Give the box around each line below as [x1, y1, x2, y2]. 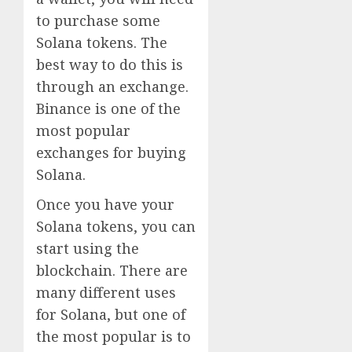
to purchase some [36, 10, 160, 30]
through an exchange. [36, 76, 189, 96]
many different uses [36, 282, 176, 302]
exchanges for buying [36, 142, 186, 162]
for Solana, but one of [36, 304, 185, 324]
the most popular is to [36, 326, 191, 346]
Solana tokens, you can [36, 216, 196, 236]
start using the [36, 238, 139, 258]
